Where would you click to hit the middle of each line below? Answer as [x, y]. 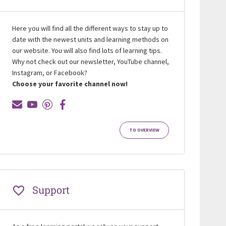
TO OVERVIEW [144, 130]
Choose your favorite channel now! [70, 83]
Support [51, 189]
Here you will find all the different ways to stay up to [90, 28]
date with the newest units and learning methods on [90, 39]
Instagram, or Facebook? [49, 72]
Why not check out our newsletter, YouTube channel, [90, 61]
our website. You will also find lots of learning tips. [87, 50]
